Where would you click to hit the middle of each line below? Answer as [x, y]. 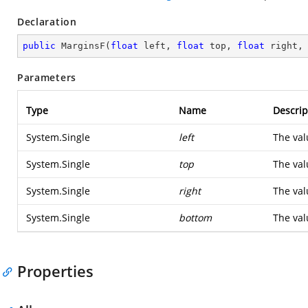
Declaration [47, 22]
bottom [195, 218]
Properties [55, 271]
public [39, 46]
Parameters [47, 77]
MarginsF [83, 46]
